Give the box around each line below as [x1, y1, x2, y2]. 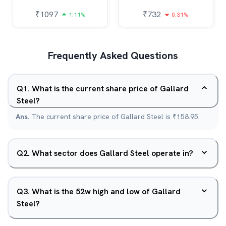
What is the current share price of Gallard [32, 83, 189, 94]
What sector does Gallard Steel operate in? [32, 148, 193, 158]
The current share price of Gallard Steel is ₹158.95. [31, 112, 200, 121]
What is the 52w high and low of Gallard [32, 186, 181, 197]
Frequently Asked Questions [48, 49, 178, 62]
